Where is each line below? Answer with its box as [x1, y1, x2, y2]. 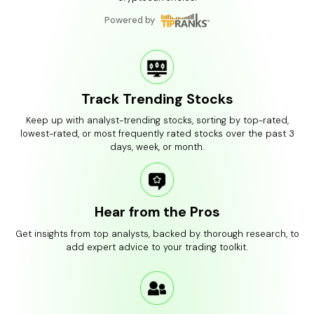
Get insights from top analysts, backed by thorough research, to [15, 227, 299, 240]
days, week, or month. [109, 141, 205, 153]
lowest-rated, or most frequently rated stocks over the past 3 [20, 128, 294, 140]
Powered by [104, 14, 155, 27]
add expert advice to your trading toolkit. [66, 240, 248, 253]
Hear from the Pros [94, 203, 220, 221]
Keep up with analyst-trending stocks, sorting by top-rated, [25, 114, 289, 127]
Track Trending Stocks [81, 90, 233, 108]
